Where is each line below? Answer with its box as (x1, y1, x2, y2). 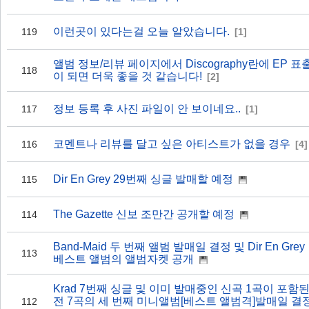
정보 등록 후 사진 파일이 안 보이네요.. (53, 103, 241, 114)
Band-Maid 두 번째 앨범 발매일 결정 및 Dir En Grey (53, 241, 305, 252)
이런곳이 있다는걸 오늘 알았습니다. (53, 26, 230, 37)
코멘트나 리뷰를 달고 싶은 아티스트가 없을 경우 (53, 138, 290, 150)
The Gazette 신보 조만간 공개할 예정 (53, 208, 235, 220)
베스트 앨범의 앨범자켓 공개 (53, 253, 194, 265)
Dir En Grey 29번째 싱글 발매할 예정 (53, 173, 233, 185)
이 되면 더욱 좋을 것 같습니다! (53, 70, 202, 82)
